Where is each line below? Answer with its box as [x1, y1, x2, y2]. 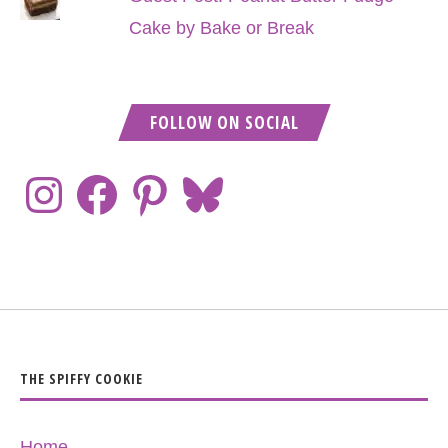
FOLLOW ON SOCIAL [149, 111, 299, 134]
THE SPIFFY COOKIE [20, 369, 143, 388]
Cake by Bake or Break [128, 18, 314, 38]
